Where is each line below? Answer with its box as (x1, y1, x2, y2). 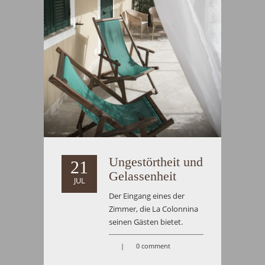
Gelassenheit (109, 169, 176, 184)
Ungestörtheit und (109, 154, 203, 170)
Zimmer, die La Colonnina (109, 203, 198, 215)
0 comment (136, 241, 170, 251)
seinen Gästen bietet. (109, 216, 183, 228)
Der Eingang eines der (109, 190, 185, 202)
